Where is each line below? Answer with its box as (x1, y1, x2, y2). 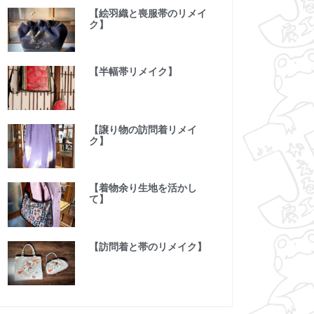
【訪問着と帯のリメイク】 (88, 240, 207, 252)
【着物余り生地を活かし (88, 182, 197, 194)
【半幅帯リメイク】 (88, 66, 177, 78)
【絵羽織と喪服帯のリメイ (88, 8, 207, 19)
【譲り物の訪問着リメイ (88, 124, 197, 136)
